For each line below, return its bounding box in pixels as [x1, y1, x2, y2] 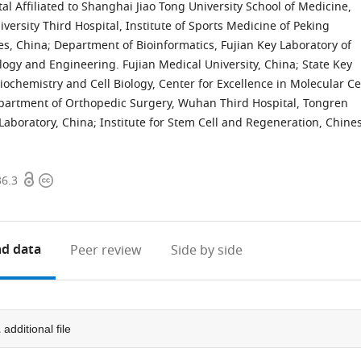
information [38, 190, 112, 210]
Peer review [70, 241, 143, 260]
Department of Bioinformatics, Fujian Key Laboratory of [54, 37, 351, 54]
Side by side [171, 241, 243, 260]
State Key [302, 56, 352, 73]
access [22, 190, 60, 210]
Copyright [38, 171, 99, 190]
